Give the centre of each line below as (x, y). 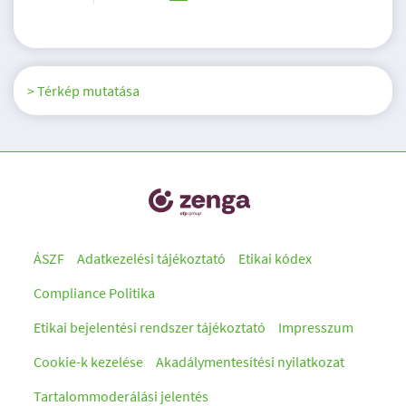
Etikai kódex (275, 259)
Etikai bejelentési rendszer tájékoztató (150, 328)
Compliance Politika (94, 293)
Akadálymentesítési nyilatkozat (250, 362)
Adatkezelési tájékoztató (151, 259)
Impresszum (316, 328)
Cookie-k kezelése (88, 362)
